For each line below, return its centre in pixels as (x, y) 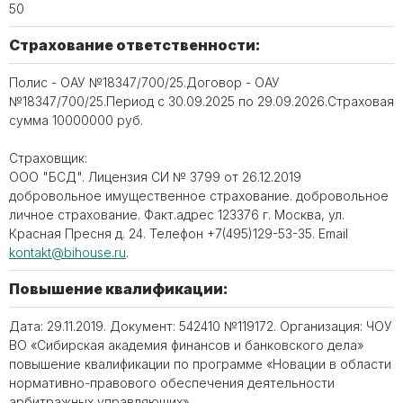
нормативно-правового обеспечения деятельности (172, 383)
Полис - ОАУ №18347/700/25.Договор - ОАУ (144, 82)
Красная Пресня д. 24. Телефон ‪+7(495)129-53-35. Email (179, 233)
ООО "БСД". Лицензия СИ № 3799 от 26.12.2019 (155, 177)
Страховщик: (48, 158)
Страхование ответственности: (135, 45)
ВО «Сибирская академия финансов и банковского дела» (186, 345)
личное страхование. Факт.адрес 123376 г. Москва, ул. (177, 215)
